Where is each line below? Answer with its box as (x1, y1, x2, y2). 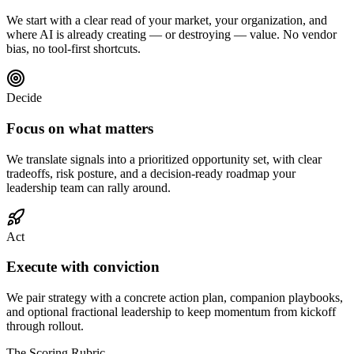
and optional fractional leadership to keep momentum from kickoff (6, 305, 336, 318)
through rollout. (6, 319, 84, 333)
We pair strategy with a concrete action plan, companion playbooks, (6, 291, 343, 304)
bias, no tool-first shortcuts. (6, 42, 141, 56)
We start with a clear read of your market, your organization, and (6, 13, 327, 28)
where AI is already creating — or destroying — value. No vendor (6, 28, 337, 42)
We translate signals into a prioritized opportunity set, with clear (6, 152, 322, 166)
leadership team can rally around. (6, 180, 171, 194)
